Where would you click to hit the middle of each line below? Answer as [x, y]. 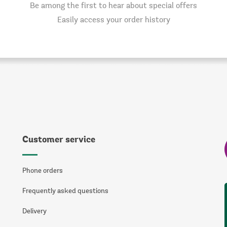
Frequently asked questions [65, 192]
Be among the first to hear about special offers [113, 6]
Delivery [34, 212]
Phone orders [42, 171]
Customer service [59, 140]
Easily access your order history [113, 20]
